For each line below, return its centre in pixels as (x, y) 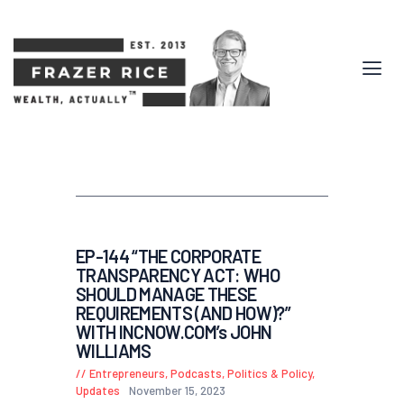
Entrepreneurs (127, 374)
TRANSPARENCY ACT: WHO (178, 275)
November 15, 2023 (177, 391)
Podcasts (196, 374)
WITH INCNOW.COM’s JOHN (174, 332)
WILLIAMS (114, 351)
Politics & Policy (270, 374)
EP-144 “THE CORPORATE (168, 257)
